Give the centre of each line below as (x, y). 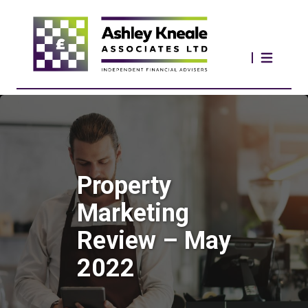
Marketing (133, 213)
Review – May (154, 241)
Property (124, 186)
